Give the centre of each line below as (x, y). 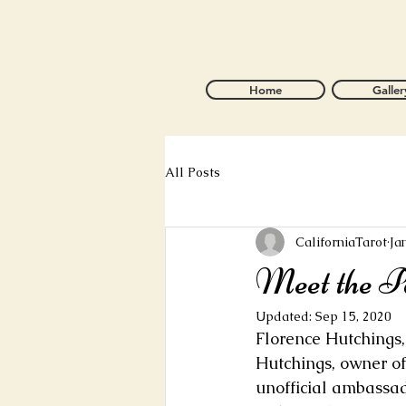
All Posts (193, 172)
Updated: (285, 316)
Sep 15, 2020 (353, 316)
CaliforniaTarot (341, 242)
